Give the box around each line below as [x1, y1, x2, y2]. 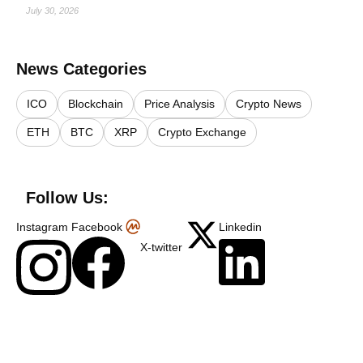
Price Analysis [144, 97, 215, 110]
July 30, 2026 [26, 6, 79, 15]
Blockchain [68, 97, 123, 110]
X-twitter [140, 241, 182, 254]
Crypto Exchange [158, 126, 246, 139]
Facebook [71, 220, 122, 233]
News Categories [16, 60, 147, 78]
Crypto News [236, 97, 301, 110]
